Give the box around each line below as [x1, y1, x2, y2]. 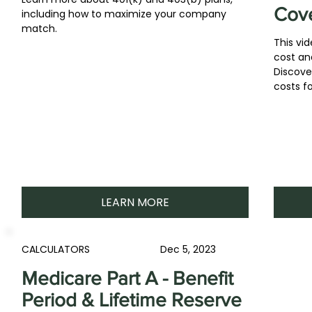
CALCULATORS [22, 242, 91, 256]
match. [22, 22, 58, 36]
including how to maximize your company [22, 7, 227, 21]
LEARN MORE [100, 194, 169, 210]
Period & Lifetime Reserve [22, 289, 242, 311]
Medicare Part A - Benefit [22, 267, 234, 289]
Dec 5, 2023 [160, 242, 217, 256]
